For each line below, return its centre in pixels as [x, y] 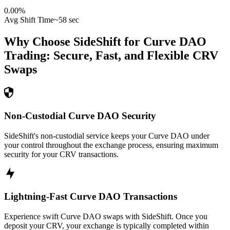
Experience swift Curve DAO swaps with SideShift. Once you [106, 216]
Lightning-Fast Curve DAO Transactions [91, 197]
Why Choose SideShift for [74, 42]
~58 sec [66, 20]
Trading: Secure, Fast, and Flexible [97, 56]
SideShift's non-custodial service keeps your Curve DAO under [107, 136]
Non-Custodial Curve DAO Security [80, 116]
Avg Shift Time [29, 20]
